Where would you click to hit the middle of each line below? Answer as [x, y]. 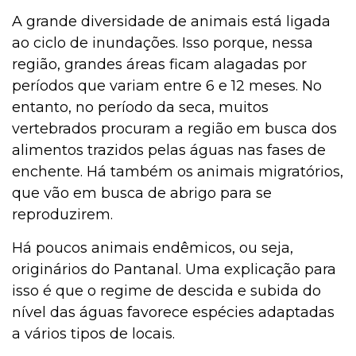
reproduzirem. [64, 215]
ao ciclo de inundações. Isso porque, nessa [163, 43]
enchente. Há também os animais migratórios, [178, 172]
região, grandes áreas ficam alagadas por [159, 65]
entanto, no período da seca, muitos [140, 108]
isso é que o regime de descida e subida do [166, 291]
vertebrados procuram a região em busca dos [174, 129]
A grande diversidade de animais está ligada [171, 22]
